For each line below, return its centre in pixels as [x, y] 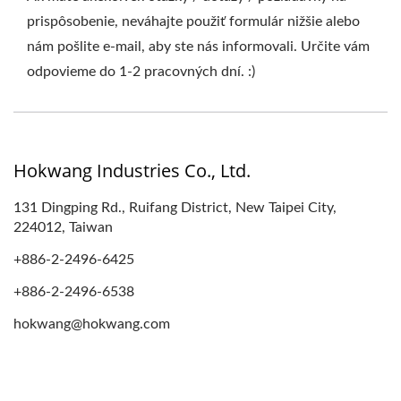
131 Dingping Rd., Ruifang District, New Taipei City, [175, 208]
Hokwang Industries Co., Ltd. [132, 171]
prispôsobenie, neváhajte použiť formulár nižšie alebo [193, 21]
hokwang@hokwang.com [92, 324]
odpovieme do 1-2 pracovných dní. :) [141, 72]
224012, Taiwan [63, 227]
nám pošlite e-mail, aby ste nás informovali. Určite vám [198, 47]
